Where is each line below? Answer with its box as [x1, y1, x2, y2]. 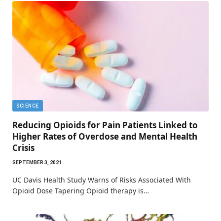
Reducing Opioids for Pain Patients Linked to [12, 119, 198, 131]
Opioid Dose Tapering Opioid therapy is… [12, 185, 149, 195]
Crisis [12, 142, 35, 153]
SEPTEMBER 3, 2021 [12, 159, 62, 165]
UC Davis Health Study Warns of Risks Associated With [12, 175, 191, 184]
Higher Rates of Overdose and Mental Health [12, 130, 197, 142]
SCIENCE [16, 103, 39, 109]
